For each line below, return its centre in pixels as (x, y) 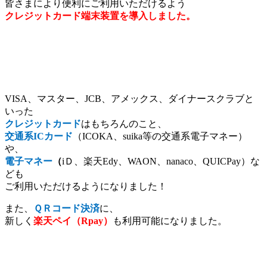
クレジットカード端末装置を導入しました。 (100, 15)
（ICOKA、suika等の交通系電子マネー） (160, 136)
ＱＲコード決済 (66, 208)
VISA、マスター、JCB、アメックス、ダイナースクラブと (129, 98)
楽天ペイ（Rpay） (73, 221)
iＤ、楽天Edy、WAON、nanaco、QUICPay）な (161, 161)
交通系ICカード (39, 136)
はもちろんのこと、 (124, 123)
